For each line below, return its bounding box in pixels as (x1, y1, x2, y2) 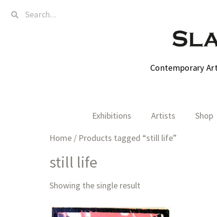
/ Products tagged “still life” (72, 132, 177, 144)
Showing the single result (49, 180, 140, 191)
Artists (151, 110, 175, 122)
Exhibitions (92, 110, 131, 122)
